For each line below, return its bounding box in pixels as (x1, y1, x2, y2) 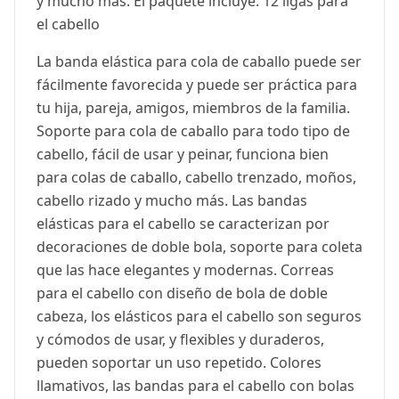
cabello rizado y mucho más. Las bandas (37, 191, 307, 210)
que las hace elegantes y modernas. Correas (37, 260, 334, 280)
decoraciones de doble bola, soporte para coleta (37, 237, 362, 256)
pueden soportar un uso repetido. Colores (37, 353, 322, 372)
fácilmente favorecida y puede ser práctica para (37, 75, 357, 94)
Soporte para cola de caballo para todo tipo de (37, 121, 350, 141)
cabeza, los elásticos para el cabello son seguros (37, 306, 362, 326)
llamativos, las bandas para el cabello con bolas (37, 376, 354, 395)
